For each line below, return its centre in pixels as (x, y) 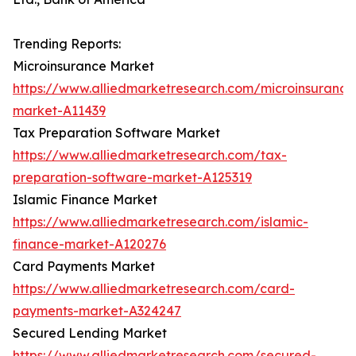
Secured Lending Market (90, 333)
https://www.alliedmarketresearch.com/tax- (150, 155)
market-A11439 (59, 111)
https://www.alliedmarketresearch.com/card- (154, 289)
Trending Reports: (67, 44)
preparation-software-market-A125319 (132, 178)
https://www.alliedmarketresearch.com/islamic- (161, 222)
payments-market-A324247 (97, 311)
